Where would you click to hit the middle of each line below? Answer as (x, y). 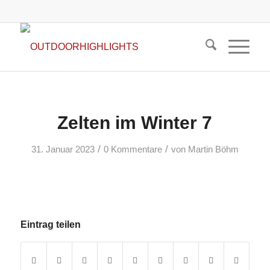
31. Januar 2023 (63, 149)
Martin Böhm (213, 149)
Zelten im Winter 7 (135, 123)
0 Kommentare (133, 149)
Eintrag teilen (50, 225)
